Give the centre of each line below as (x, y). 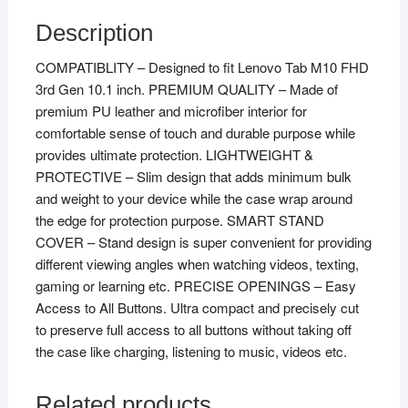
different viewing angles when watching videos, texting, (197, 263)
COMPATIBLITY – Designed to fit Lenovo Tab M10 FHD (202, 66)
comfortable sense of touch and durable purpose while (195, 132)
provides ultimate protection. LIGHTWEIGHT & (174, 154)
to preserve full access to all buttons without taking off (193, 329)
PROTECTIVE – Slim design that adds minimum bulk (193, 176)
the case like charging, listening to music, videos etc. (191, 351)
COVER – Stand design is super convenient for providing (203, 241)
